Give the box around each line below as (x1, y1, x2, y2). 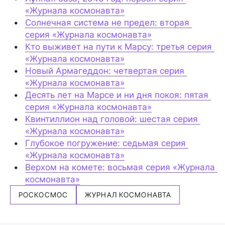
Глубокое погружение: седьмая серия (25, 138, 186, 148)
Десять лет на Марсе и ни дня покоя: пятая (25, 89, 208, 100)
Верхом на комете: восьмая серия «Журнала (25, 162, 215, 172)
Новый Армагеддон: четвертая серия (25, 65, 184, 76)
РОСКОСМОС (19, 190, 68, 199)
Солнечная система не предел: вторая (25, 17, 189, 28)
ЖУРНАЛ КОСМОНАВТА (85, 190, 172, 199)
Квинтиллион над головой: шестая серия (25, 114, 198, 124)
